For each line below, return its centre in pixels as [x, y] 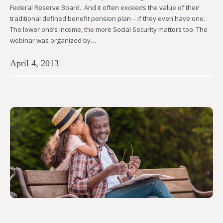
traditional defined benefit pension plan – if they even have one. [108, 19]
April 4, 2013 [34, 63]
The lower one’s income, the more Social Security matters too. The [109, 30]
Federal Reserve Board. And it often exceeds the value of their [105, 8]
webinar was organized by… [53, 41]
